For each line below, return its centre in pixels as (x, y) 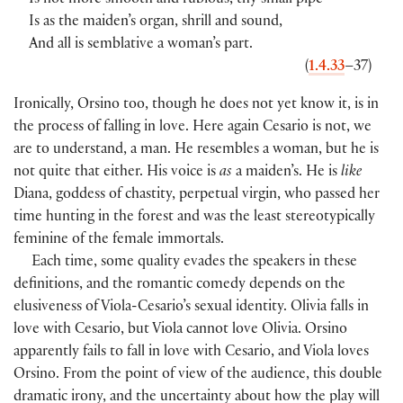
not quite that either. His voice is (116, 173)
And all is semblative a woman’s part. (141, 45)
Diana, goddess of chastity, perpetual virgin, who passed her (197, 195)
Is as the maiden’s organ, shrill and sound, (156, 22)
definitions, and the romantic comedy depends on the (179, 285)
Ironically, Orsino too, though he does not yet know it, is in (196, 105)
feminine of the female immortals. (119, 240)
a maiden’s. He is (287, 173)
